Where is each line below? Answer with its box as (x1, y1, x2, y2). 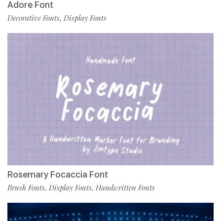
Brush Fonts (7, 182, 45, 192)
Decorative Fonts (7, 12, 60, 23)
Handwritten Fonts (96, 182, 155, 192)
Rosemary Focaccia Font (7, 169, 108, 180)
